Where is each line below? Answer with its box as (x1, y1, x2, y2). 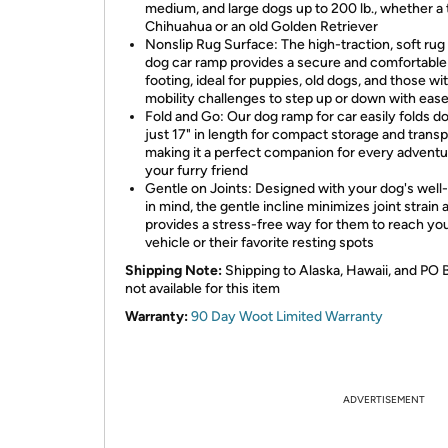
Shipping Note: (125, 262, 222, 279)
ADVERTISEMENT (343, 393, 425, 406)
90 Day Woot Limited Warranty (191, 308, 383, 325)
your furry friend (145, 162, 248, 179)
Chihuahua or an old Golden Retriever (145, 18, 378, 35)
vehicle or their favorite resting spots (145, 234, 377, 251)
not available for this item (125, 280, 280, 297)
